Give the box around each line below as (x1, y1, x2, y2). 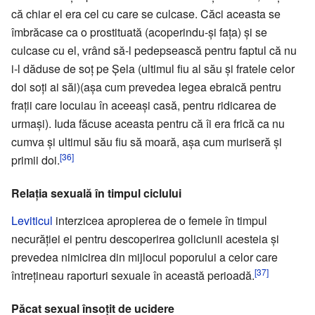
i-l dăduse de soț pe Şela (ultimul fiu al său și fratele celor (11, 60, 295, 77)
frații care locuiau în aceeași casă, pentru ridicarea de (11, 96, 276, 113)
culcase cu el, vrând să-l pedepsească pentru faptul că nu (11, 41, 297, 58)
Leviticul (11, 212, 53, 229)
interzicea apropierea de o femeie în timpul (53, 212, 267, 229)
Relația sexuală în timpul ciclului (11, 184, 181, 201)
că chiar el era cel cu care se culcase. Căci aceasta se (11, 5, 281, 22)
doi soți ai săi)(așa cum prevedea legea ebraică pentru (11, 78, 281, 95)
